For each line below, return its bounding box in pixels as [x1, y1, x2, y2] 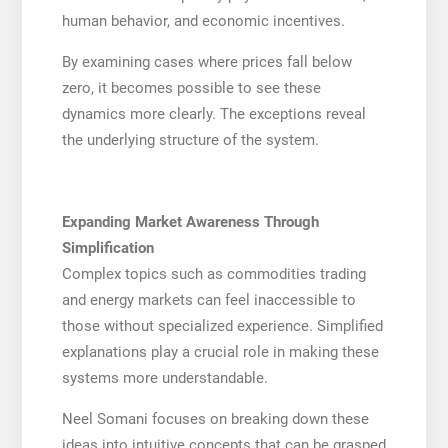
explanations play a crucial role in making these [61, 342, 379, 361]
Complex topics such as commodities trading [61, 264, 366, 283]
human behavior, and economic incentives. [61, 11, 345, 30]
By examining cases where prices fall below [61, 52, 352, 71]
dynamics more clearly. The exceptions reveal [61, 104, 366, 123]
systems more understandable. [61, 368, 268, 387]
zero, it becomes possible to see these [61, 78, 321, 97]
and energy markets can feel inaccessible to [61, 290, 356, 309]
